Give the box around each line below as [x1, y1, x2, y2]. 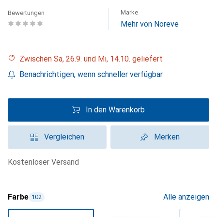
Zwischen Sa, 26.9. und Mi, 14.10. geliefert [24, 54, 163, 63]
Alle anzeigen [163, 192, 209, 201]
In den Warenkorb [86, 105, 145, 114]
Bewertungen [8, 9, 45, 16]
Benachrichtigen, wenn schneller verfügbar [19, 70, 163, 79]
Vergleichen [44, 132, 84, 141]
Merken [154, 132, 180, 141]
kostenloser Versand [13, 157, 79, 167]
